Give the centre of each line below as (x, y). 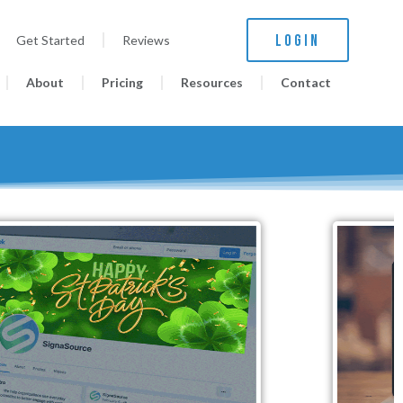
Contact (305, 82)
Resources (211, 82)
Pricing (122, 82)
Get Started (51, 40)
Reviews (147, 40)
